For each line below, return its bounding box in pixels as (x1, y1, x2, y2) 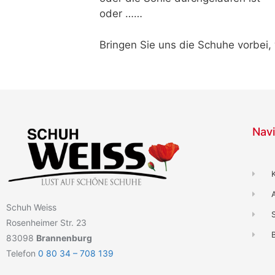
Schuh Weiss (6, 202, 56, 213)
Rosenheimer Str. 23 (6, 217, 87, 228)
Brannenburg (36, 233, 92, 244)
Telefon (6, 248, 38, 259)
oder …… (99, 7, 142, 20)
